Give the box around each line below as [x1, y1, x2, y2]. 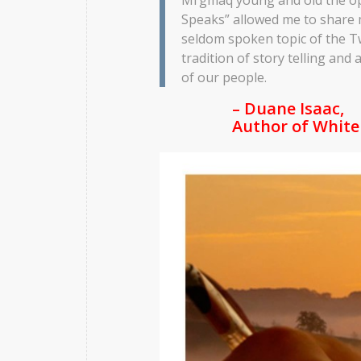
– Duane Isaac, [232, 97, 344, 119]
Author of [232, 114, 313, 137]
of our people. [181, 68, 267, 86]
